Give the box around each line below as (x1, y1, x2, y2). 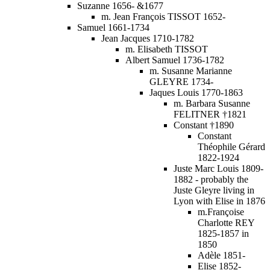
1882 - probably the (174, 174, 248, 184)
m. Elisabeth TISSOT (125, 43, 208, 54)
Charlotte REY (198, 217, 254, 228)
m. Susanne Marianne (149, 65, 232, 76)
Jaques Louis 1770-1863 (149, 87, 243, 98)
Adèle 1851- (198, 250, 245, 260)
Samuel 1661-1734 (77, 22, 149, 33)
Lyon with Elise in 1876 (174, 195, 265, 206)
